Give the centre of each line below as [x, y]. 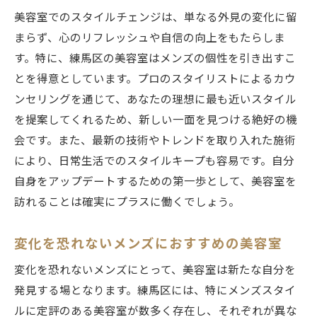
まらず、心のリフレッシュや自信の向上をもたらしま [150, 38]
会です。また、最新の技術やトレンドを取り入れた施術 [155, 140]
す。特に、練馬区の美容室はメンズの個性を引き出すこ [155, 58]
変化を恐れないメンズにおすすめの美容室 [148, 243]
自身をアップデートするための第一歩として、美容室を [155, 181]
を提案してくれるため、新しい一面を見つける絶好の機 [156, 120]
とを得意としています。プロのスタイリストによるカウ [155, 79]
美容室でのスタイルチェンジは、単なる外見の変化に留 [156, 17]
